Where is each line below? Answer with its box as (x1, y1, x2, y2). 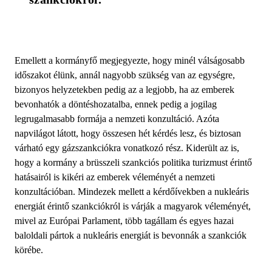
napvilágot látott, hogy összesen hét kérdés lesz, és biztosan (15, 127, 241, 138)
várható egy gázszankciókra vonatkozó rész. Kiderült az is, (15, 142, 239, 153)
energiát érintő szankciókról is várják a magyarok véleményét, (15, 200, 251, 211)
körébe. (15, 244, 43, 255)
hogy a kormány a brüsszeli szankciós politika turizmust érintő (15, 157, 252, 168)
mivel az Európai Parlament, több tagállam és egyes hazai (15, 215, 234, 226)
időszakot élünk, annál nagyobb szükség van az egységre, (15, 69, 235, 80)
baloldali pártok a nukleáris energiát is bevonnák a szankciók (15, 229, 246, 240)
